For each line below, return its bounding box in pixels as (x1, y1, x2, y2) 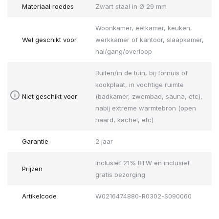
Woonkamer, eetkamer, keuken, (95, 24, 192, 32)
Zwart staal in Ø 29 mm (95, 2, 167, 11)
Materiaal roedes (22, 2, 74, 11)
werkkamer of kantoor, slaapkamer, (95, 36, 204, 44)
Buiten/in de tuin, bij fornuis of (95, 69, 188, 77)
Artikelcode (22, 192, 57, 200)
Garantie (22, 137, 48, 146)
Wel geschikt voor (22, 36, 77, 44)
